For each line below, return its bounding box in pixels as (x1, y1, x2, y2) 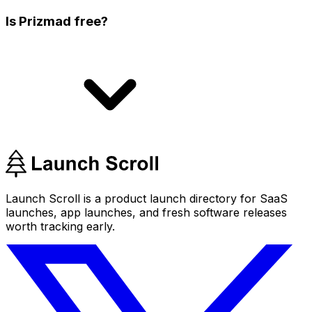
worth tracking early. (6, 219, 115, 233)
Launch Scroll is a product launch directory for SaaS (6, 191, 288, 205)
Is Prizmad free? (6, 13, 108, 29)
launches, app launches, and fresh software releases (6, 205, 287, 219)
